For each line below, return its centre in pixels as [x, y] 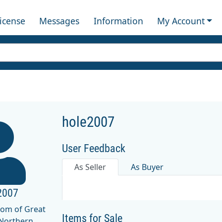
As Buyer [147, 167]
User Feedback [94, 148]
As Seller [90, 167]
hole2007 [88, 122]
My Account [181, 21]
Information [118, 21]
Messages [59, 21]
